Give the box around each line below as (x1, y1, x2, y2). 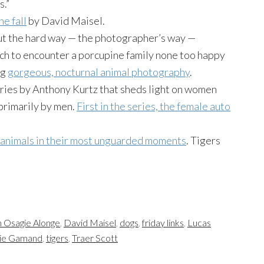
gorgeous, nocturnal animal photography (8, 65, 190, 78)
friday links (142, 216, 184, 228)
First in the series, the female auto (77, 99, 230, 113)
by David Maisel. (27, 14, 105, 27)
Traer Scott (72, 232, 118, 243)
